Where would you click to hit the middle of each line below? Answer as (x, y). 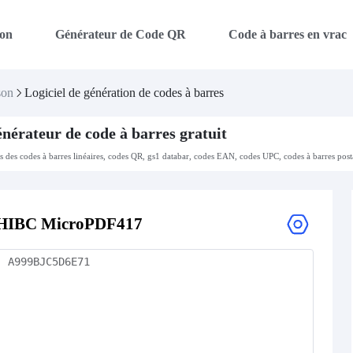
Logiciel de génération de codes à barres (124, 93)
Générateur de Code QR (120, 34)
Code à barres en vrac (287, 34)
